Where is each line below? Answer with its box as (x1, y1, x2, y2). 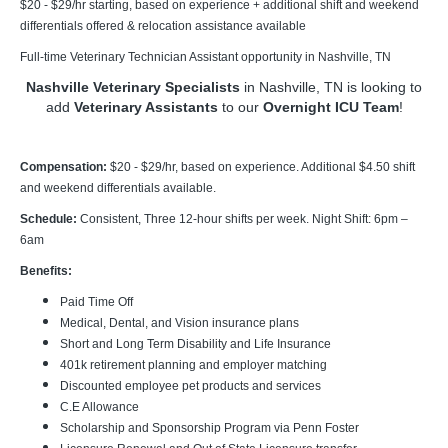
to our (221, 99, 263, 115)
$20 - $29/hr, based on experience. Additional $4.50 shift (110, 160, 415, 174)
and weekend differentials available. (20, 181, 219, 195)
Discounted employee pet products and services (60, 379, 321, 393)
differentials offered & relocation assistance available (20, 19, 309, 33)
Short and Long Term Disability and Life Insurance (60, 337, 331, 351)
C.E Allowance (60, 400, 139, 414)
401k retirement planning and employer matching (60, 358, 327, 372)
